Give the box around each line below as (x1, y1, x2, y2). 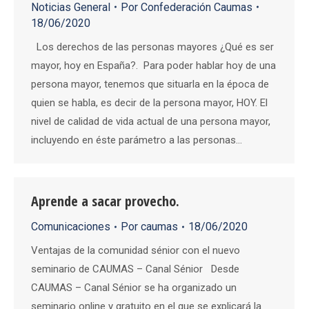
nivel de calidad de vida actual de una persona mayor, (31, 114, 270, 128)
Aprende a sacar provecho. (31, 192, 179, 210)
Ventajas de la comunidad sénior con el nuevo (31, 244, 240, 257)
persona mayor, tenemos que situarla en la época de (31, 77, 269, 90)
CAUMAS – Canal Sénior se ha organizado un (31, 281, 237, 294)
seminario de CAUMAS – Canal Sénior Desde (31, 263, 239, 275)
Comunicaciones (31, 220, 110, 233)
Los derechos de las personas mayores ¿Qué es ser (31, 40, 274, 53)
